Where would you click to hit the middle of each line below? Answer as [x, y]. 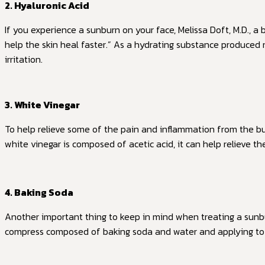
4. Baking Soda [39, 192]
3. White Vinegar [42, 105]
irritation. [24, 59]
